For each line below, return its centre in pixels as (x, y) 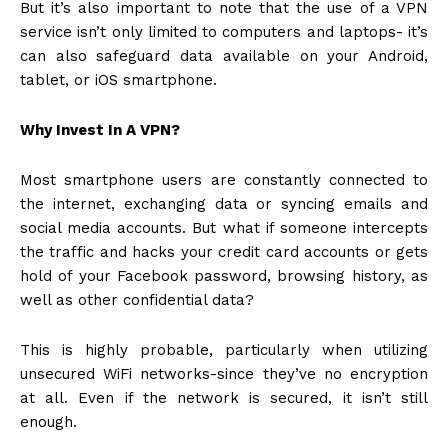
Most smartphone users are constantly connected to (224, 180)
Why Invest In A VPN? (100, 130)
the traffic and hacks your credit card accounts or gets (224, 252)
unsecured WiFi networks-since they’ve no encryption (224, 374)
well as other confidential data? (137, 300)
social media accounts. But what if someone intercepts (224, 228)
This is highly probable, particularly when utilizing (224, 350)
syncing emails (337, 204)
